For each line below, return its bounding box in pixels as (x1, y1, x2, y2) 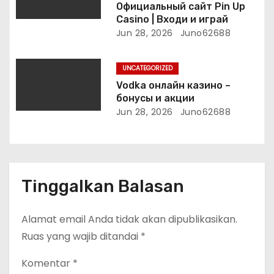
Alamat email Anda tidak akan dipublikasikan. (21, 212, 237, 227)
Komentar (21, 256, 73, 271)
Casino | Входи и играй (116, 13, 228, 26)
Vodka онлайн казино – (116, 80, 231, 92)
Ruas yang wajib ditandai (21, 229, 141, 244)
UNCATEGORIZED (122, 64, 172, 73)
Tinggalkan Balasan (21, 176, 184, 197)
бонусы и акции (116, 92, 194, 105)
